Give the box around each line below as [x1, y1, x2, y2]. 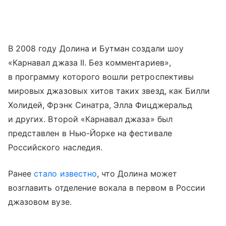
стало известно [34, 168, 97, 179]
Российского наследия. [8, 142, 103, 153]
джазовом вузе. [8, 197, 72, 207]
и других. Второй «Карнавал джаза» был [8, 114, 173, 125]
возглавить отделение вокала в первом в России [8, 183, 206, 193]
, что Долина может [96, 168, 177, 179]
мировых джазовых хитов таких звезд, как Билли [8, 86, 210, 96]
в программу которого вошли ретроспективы [8, 72, 194, 82]
